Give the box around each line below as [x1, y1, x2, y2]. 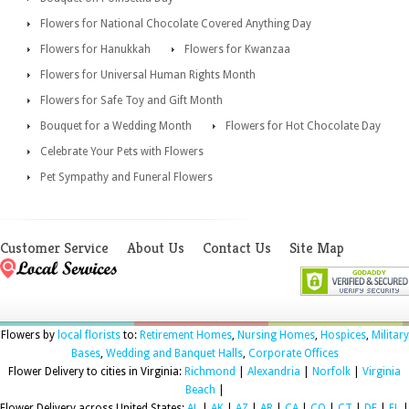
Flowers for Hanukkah [40, 42, 151, 56]
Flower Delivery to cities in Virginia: [8, 364, 184, 378]
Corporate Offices [247, 346, 339, 360]
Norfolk [312, 364, 351, 378]
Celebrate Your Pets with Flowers [40, 144, 204, 158]
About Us [127, 237, 184, 257]
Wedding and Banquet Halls [105, 346, 243, 360]
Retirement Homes [139, 328, 232, 341]
